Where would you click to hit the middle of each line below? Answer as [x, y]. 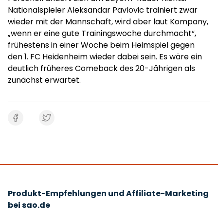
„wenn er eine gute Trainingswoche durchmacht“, [102, 33]
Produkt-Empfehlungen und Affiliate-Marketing [108, 193]
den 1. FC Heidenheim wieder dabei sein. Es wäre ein [105, 57]
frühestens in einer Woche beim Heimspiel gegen [101, 45]
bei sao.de [29, 205]
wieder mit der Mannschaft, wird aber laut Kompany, [108, 22]
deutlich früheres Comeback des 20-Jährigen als [101, 68]
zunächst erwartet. [44, 80]
